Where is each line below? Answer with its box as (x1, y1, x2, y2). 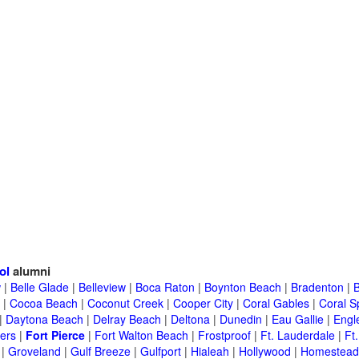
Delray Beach (93, 311, 161, 328)
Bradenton (291, 279, 344, 296)
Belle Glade (10, 279, 69, 296)
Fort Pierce (26, 327, 85, 344)
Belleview (79, 279, 126, 296)
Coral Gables (243, 295, 309, 312)
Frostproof (198, 327, 251, 344)
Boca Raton (135, 279, 195, 296)
